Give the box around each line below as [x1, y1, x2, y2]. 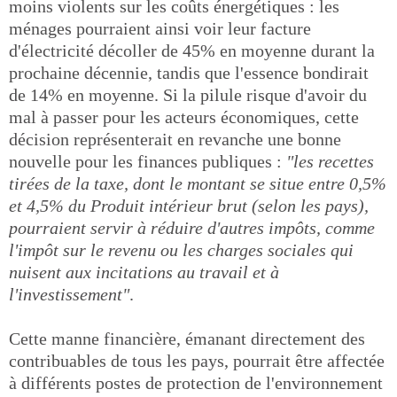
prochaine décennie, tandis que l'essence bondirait [9, 62, 369, 82]
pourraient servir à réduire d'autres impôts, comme [9, 217, 375, 237]
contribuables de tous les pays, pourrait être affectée [9, 350, 385, 370]
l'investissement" [9, 284, 129, 304]
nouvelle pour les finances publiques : [9, 151, 286, 171]
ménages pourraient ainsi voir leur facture [9, 18, 311, 38]
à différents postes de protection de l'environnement [9, 372, 383, 393]
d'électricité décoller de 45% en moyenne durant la [9, 40, 375, 60]
